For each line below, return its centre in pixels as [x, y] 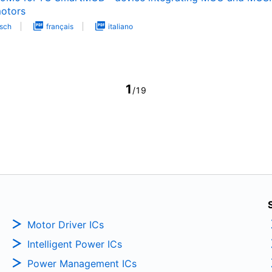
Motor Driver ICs [65, 224]
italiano [121, 27]
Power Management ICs [82, 263]
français [60, 27]
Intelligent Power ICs [74, 244]
